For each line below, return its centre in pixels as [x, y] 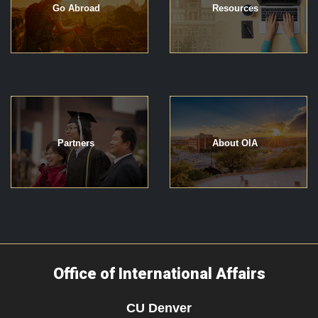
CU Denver [159, 308]
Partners [76, 143]
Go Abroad [76, 9]
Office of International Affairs [159, 274]
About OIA [235, 143]
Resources [235, 9]
